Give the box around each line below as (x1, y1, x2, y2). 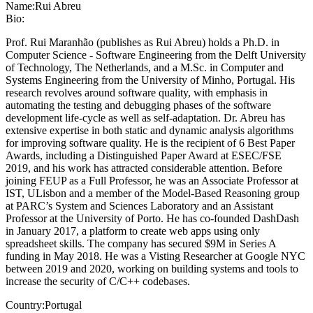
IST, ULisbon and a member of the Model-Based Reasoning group (6, 187, 300, 200)
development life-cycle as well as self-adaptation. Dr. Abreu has (6, 112, 285, 124)
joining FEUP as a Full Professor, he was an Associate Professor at (6, 175, 298, 187)
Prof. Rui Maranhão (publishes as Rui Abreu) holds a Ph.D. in (6, 36, 279, 49)
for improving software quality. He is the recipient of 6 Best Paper (6, 137, 295, 150)
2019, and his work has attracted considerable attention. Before (6, 162, 282, 175)
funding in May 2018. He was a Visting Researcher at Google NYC (6, 250, 305, 263)
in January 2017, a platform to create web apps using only (6, 225, 260, 238)
